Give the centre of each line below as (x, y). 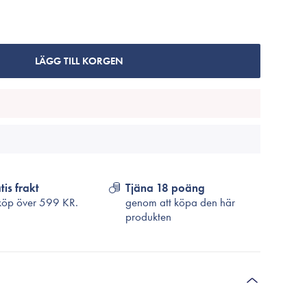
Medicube (138, 65)
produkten (149, 217)
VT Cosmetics (145, 85)
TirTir (126, 25)
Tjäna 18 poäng (165, 188)
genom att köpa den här (181, 202)
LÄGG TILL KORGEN (79, 61)
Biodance (137, 45)
